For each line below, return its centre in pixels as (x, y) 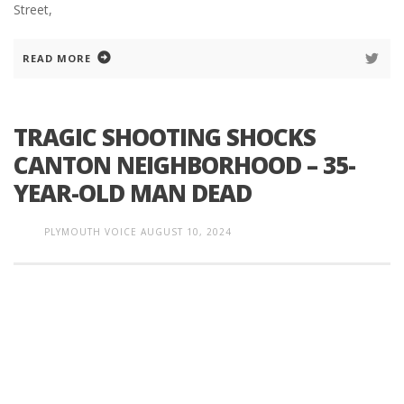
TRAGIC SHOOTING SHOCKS (165, 138)
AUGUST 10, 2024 (186, 232)
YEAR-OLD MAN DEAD (133, 193)
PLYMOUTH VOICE (91, 232)
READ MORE (57, 59)
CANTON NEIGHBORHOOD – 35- (184, 165)
